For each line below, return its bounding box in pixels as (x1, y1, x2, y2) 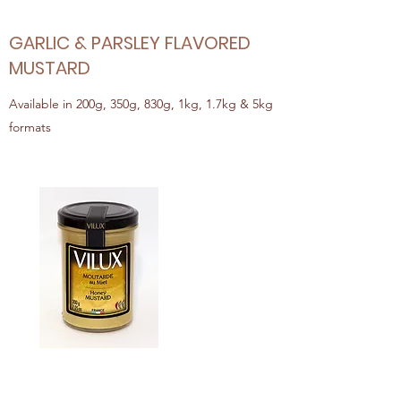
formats (9, 119, 51, 135)
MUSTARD (9, 55, 90, 81)
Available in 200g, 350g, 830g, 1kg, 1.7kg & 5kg (9, 96, 273, 112)
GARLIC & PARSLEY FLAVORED (9, 30, 251, 55)
